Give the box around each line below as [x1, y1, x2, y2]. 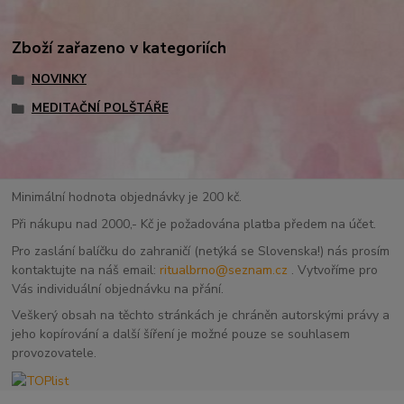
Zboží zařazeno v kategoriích [12, 36, 227, 59]
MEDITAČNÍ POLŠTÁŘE [31, 99, 169, 116]
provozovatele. [12, 344, 97, 363]
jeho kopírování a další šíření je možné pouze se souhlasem [12, 326, 351, 344]
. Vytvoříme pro [288, 261, 379, 279]
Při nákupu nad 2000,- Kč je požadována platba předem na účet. [12, 215, 381, 233]
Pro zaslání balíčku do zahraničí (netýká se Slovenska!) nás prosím [12, 242, 390, 260]
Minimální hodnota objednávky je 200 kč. [12, 188, 243, 207]
